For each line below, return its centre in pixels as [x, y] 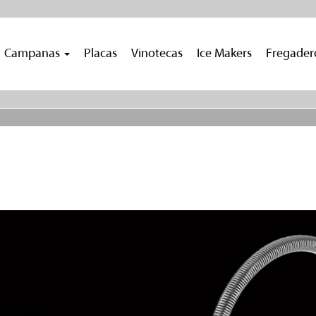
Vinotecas [157, 54]
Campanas [34, 54]
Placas [101, 54]
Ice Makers [224, 54]
